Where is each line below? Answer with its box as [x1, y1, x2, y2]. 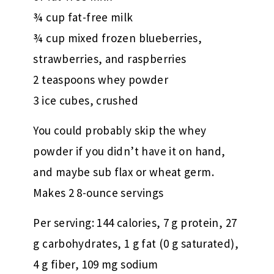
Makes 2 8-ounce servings [33, 185, 164, 201]
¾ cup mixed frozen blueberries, [33, 31, 202, 46]
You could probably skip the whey [33, 123, 207, 138]
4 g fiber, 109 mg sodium [33, 257, 158, 272]
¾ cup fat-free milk [33, 10, 133, 25]
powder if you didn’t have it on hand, [33, 144, 226, 159]
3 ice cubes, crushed [33, 93, 138, 108]
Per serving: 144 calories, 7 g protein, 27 [33, 215, 237, 231]
